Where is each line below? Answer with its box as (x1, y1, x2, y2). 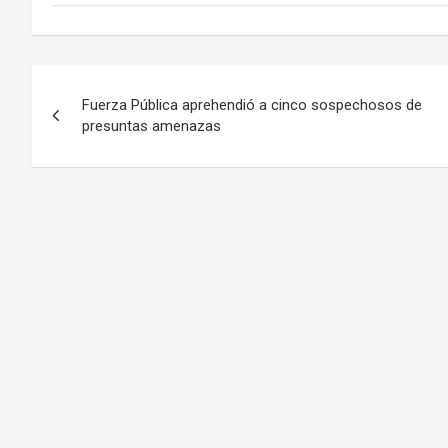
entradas (31, 147, 156, 186)
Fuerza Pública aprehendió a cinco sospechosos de (82, 96, 422, 115)
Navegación (31, 65, 199, 104)
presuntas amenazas (82, 117, 221, 136)
